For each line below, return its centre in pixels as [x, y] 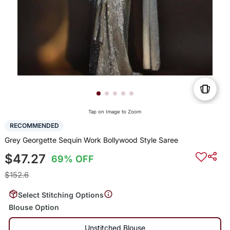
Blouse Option [34, 207]
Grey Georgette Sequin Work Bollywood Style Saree [91, 140]
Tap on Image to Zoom [115, 112]
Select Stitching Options [61, 195]
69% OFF [73, 159]
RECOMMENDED [34, 126]
